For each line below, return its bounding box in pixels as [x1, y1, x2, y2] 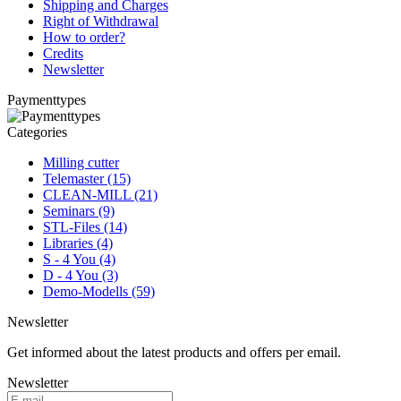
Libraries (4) [43, 235, 113, 251]
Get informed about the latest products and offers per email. [7, 344, 341, 360]
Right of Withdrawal [43, 13, 158, 29]
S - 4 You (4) [43, 251, 115, 267]
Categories [7, 124, 67, 140]
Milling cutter [43, 154, 119, 170]
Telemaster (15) [43, 170, 131, 186]
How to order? [43, 29, 125, 45]
